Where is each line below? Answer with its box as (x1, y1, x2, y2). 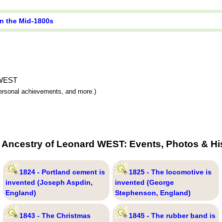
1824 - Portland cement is (19, 168, 105, 176)
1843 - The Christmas (19, 212, 91, 220)
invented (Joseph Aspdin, (5, 178, 93, 187)
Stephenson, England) (114, 189, 191, 197)
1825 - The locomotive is (128, 168, 212, 176)
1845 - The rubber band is (128, 212, 216, 220)
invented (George (114, 178, 174, 187)
